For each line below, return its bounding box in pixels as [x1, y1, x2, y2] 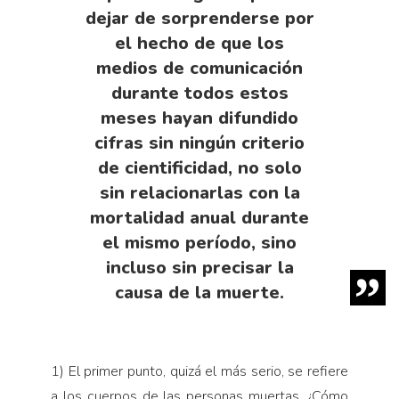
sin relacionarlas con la [99, 181, 300, 206]
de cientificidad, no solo [97, 156, 302, 181]
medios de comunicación [96, 56, 303, 81]
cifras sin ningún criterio [94, 131, 305, 156]
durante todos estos [110, 81, 289, 106]
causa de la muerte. [115, 281, 284, 305]
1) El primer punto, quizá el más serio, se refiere [50, 362, 349, 382]
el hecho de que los [115, 31, 284, 56]
